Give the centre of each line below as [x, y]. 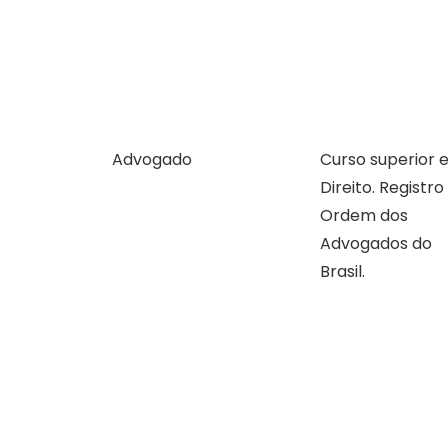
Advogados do [376, 244]
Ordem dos [364, 216]
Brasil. [342, 272]
